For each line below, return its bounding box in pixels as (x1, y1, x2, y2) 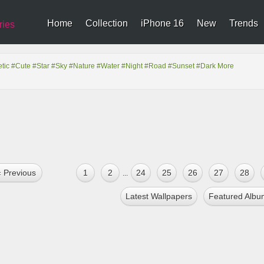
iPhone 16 (141, 18, 184, 28)
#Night (121, 62, 143, 70)
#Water (97, 62, 120, 70)
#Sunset (168, 62, 194, 70)
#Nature (69, 62, 95, 70)
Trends (229, 18, 258, 28)
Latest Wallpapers (125, 192, 192, 201)
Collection (85, 18, 128, 28)
